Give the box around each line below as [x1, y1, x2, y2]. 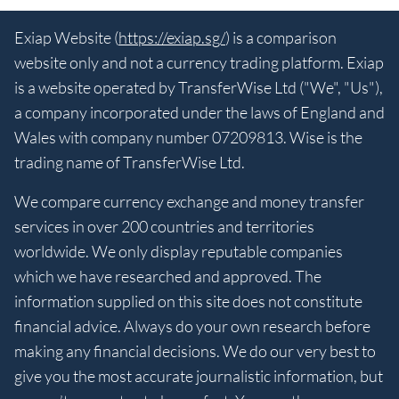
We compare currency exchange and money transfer [14, 191, 364, 211]
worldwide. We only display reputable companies [14, 240, 343, 261]
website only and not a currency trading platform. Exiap [14, 52, 384, 72]
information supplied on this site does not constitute [14, 290, 362, 311]
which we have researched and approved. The [14, 265, 322, 286]
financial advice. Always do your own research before [14, 315, 370, 336]
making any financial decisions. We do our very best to [14, 340, 376, 361]
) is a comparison [225, 27, 337, 47]
